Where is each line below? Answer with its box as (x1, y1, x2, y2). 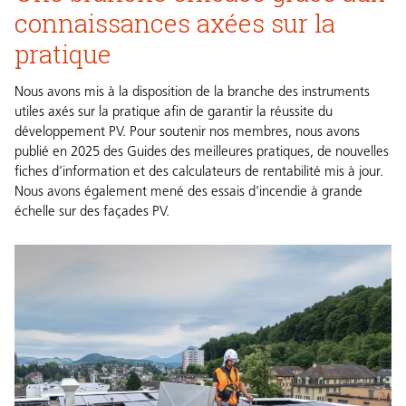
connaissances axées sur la (14, 5, 335, 41)
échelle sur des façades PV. (14, 206, 169, 220)
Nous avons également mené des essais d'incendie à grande (14, 186, 362, 200)
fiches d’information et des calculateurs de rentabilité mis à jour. (14, 166, 383, 180)
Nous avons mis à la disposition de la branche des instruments (14, 86, 370, 101)
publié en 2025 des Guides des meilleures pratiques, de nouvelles (14, 146, 389, 160)
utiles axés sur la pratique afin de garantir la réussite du (14, 106, 333, 121)
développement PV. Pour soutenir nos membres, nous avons (14, 126, 360, 140)
